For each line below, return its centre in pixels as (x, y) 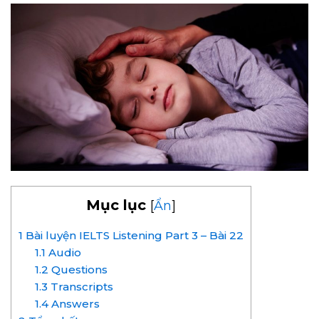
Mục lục (116, 205)
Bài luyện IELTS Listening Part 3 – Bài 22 (133, 235)
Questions (78, 269)
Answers (74, 303)
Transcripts (80, 286)
